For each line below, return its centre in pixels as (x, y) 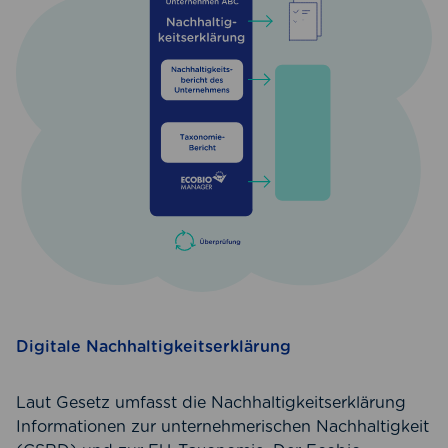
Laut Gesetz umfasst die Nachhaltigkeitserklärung (211, 403)
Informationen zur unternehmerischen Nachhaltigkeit (222, 427)
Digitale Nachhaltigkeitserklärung (153, 347)
